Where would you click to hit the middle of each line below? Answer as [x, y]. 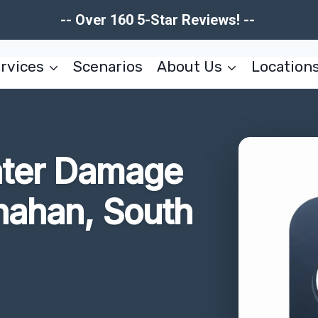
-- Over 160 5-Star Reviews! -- [159, 20]
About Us [189, 66]
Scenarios [108, 66]
